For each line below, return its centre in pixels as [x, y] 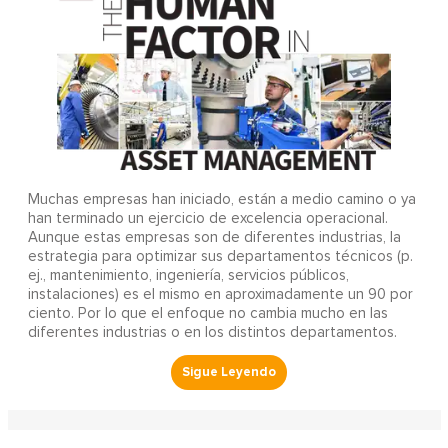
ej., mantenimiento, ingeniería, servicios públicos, [188, 275]
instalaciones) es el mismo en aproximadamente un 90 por [220, 294]
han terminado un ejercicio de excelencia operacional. [207, 218]
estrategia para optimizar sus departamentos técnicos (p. [220, 256]
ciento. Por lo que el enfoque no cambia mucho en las [207, 313]
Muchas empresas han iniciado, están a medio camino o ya [221, 199]
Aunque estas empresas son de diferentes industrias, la [214, 237]
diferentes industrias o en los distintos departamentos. [212, 332]
